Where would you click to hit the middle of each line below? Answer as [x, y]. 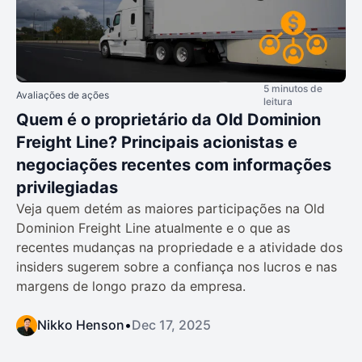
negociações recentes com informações [174, 165]
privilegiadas [67, 188]
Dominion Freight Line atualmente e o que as [153, 228]
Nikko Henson [81, 325]
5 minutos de [293, 89]
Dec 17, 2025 [171, 325]
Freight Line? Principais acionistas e [157, 143]
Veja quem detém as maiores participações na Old [170, 209]
